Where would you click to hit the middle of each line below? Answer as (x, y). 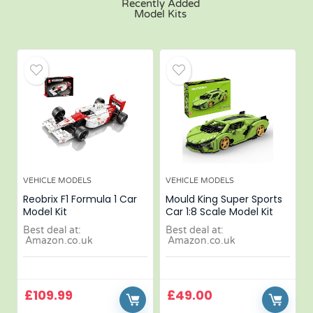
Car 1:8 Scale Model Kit (220, 212)
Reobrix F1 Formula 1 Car (80, 199)
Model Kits (161, 14)
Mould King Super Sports (224, 199)
